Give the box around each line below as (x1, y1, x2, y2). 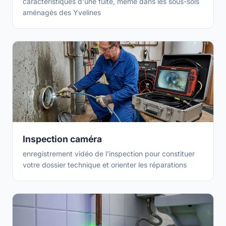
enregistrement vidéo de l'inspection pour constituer (23, 149, 195, 158)
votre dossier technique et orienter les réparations (23, 160, 187, 169)
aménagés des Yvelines (23, 8, 101, 17)
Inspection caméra (23, 134, 102, 144)
